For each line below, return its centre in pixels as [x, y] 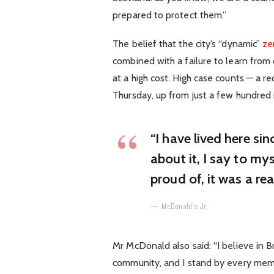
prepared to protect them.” [170, 15]
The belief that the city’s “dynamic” [188, 44]
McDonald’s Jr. [185, 207]
